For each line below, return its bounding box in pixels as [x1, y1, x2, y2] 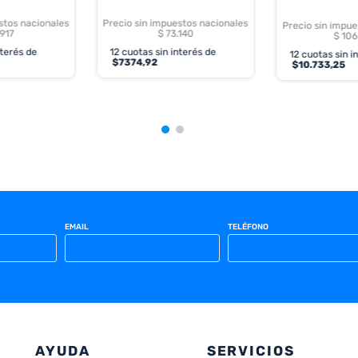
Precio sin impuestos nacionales [102, 18, 249, 30]
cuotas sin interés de [119, 46, 217, 58]
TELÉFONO [227, 221, 268, 232]
